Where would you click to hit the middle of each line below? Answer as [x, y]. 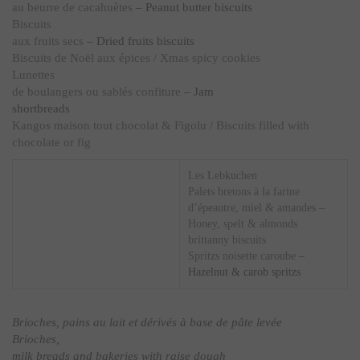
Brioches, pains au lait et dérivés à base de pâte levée [147, 322]
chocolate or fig [51, 142]
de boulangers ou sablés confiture [96, 92]
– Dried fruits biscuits [141, 41]
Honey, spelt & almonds [243, 224]
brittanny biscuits [227, 240]
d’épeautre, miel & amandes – [256, 208]
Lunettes [33, 75]
